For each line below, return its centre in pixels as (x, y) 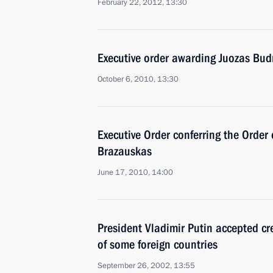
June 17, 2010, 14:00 (135, 172)
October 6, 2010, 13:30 (138, 79)
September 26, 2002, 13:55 (146, 266)
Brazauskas (125, 151)
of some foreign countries (158, 244)
